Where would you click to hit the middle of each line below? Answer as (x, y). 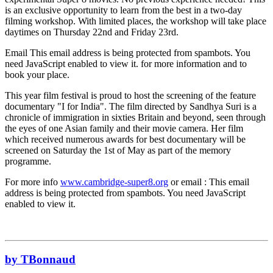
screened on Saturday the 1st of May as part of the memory (118, 150)
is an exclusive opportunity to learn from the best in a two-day (123, 10)
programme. (28, 161)
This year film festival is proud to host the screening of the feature (130, 95)
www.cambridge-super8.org (114, 182)
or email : (189, 182)
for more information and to (193, 63)
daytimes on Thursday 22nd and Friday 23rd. (92, 32)
